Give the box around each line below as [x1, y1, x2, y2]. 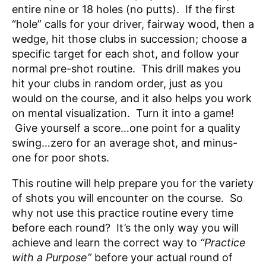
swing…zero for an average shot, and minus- [12, 137, 237, 149]
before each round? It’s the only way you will [12, 221, 239, 234]
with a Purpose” [12, 251, 91, 264]
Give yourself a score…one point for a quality [12, 122, 240, 134]
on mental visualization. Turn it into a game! [12, 107, 234, 119]
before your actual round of [94, 251, 233, 264]
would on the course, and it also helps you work [12, 92, 252, 104]
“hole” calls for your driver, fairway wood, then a [12, 18, 254, 30]
